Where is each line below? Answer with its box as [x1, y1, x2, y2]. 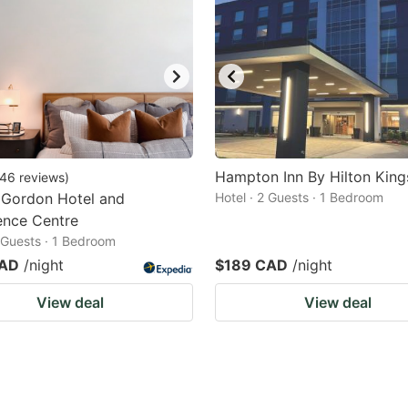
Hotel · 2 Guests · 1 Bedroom [215, 189, 383, 205]
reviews [19, 169, 65, 185]
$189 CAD [215, 256, 288, 274]
